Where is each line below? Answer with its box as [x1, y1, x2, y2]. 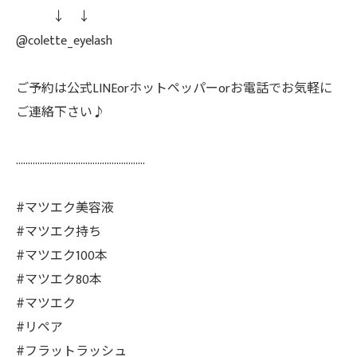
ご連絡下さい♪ [16, 102, 105, 124]
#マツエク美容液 [16, 198, 114, 219]
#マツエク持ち [16, 222, 101, 243]
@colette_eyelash [16, 30, 112, 52]
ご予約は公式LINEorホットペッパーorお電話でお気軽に [16, 78, 332, 100]
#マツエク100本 [16, 245, 120, 267]
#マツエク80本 [16, 269, 102, 291]
